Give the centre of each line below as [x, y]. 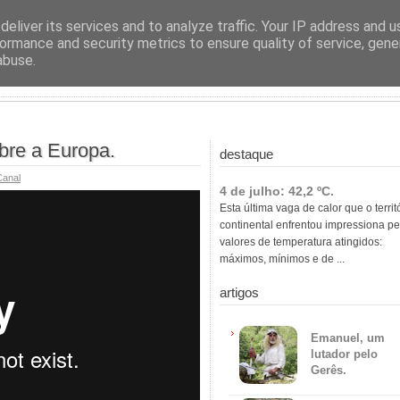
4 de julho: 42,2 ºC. [277, 191]
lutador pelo [344, 354]
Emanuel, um [348, 338]
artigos [239, 292]
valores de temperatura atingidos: [301, 242]
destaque [246, 154]
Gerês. [329, 370]
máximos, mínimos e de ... [282, 259]
